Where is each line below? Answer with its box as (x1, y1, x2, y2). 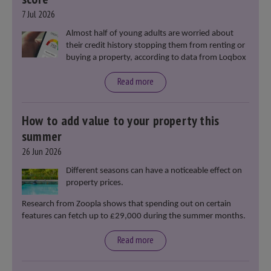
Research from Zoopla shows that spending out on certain (22, 200, 231, 209)
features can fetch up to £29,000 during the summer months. (22, 212, 247, 221)
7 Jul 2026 (22, 8, 55, 21)
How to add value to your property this (22, 112, 220, 129)
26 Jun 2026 (22, 145, 62, 158)
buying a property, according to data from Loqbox (65, 53, 246, 63)
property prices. (65, 178, 123, 188)
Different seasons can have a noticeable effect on (65, 166, 242, 176)
